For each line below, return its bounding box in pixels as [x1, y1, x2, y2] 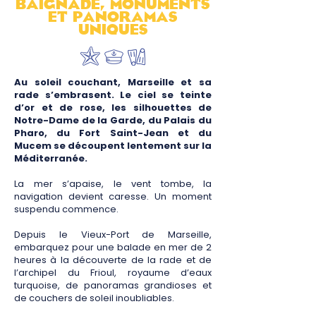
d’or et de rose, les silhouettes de [14, 101, 212, 114]
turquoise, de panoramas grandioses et [14, 279, 212, 292]
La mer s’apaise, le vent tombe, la [14, 177, 212, 190]
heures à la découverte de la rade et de [14, 253, 212, 267]
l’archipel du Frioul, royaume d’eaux [14, 266, 212, 279]
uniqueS [78, 20, 148, 39]
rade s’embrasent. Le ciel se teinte [14, 88, 212, 102]
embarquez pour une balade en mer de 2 [14, 241, 212, 254]
